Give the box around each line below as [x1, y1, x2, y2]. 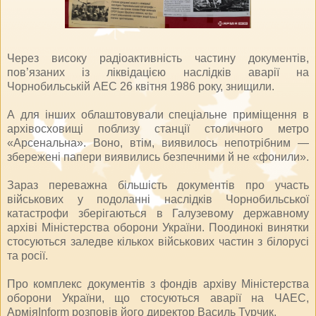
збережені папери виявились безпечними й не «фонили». [7, 150, 309, 163]
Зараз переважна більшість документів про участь [7, 178, 309, 191]
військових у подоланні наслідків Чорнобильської [7, 193, 309, 205]
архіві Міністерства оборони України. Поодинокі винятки [7, 221, 309, 233]
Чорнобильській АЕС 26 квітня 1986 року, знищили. [7, 80, 274, 92]
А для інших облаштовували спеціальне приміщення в [7, 108, 309, 121]
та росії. [7, 249, 48, 262]
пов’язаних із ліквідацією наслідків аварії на [7, 66, 309, 78]
